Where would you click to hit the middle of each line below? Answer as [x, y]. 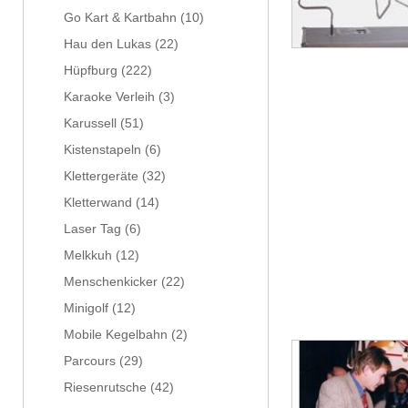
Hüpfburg [91, 71]
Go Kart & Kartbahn [120, 18]
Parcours [90, 361]
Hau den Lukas [107, 44]
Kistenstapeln [102, 150]
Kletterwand [98, 203]
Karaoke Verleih [109, 97]
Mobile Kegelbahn [116, 335]
